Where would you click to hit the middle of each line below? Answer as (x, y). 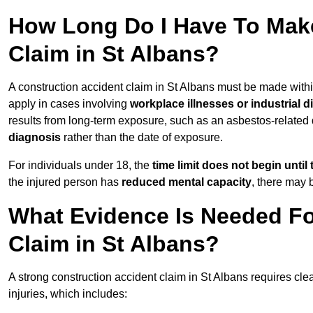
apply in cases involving (69, 104)
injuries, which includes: (68, 294)
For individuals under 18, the (80, 166)
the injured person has (65, 182)
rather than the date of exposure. (142, 138)
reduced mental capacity (187, 182)
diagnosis (35, 138)
